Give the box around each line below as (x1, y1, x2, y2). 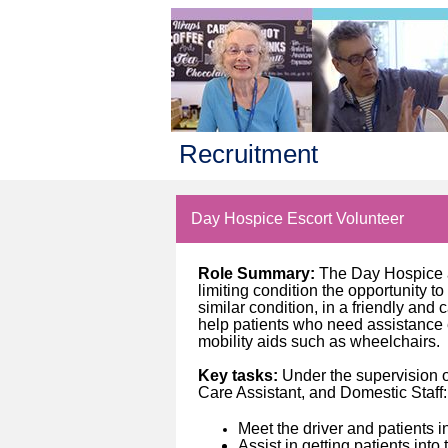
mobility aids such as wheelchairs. (198, 333, 440, 351)
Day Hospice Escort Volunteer (191, 210, 404, 228)
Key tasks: (198, 367, 282, 385)
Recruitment (178, 139, 318, 169)
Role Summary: (198, 265, 319, 283)
